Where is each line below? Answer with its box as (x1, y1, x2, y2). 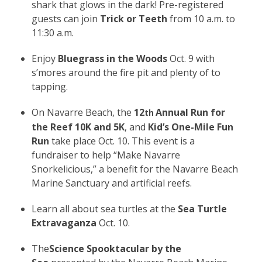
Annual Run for (155, 105, 225, 119)
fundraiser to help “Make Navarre (31, 148, 180, 161)
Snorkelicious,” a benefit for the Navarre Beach (31, 162, 238, 175)
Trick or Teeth (99, 12, 167, 25)
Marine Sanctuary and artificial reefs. (31, 176, 192, 189)
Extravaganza (31, 216, 96, 229)
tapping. (31, 80, 68, 93)
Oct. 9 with (167, 51, 215, 65)
